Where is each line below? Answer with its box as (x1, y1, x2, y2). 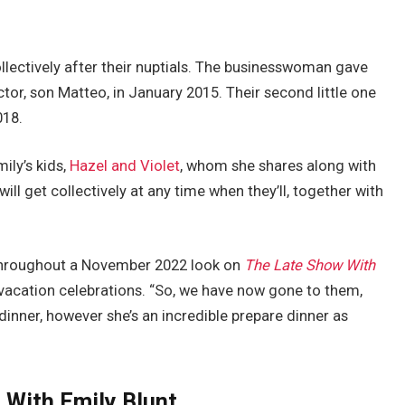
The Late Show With (244, 257, 376, 274)
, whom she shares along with (180, 157, 377, 175)
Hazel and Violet (70, 157, 181, 175)
